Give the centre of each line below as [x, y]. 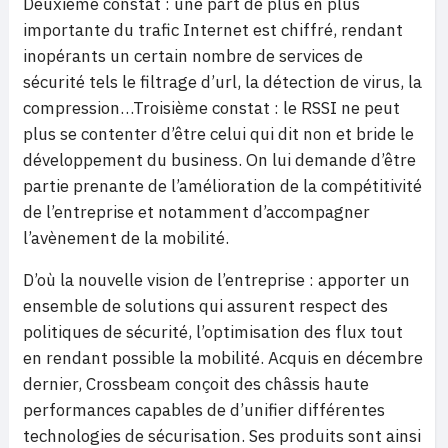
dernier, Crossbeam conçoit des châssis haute [196, 384]
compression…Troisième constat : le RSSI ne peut [211, 108]
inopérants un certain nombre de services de [193, 56]
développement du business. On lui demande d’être [219, 160]
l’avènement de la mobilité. [126, 238]
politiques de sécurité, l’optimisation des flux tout [213, 332]
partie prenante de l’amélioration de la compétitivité [222, 186]
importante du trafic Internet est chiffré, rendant [213, 30]
